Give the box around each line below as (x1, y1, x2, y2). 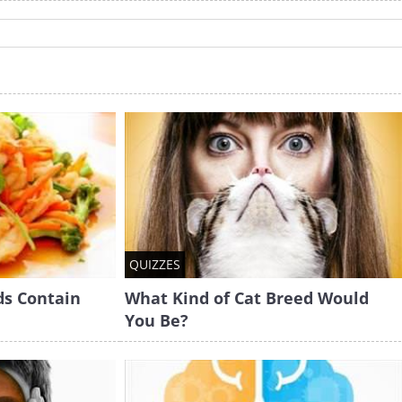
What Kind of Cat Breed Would (124, 287, 369, 309)
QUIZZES (128, 256, 180, 273)
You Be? (124, 310, 188, 331)
